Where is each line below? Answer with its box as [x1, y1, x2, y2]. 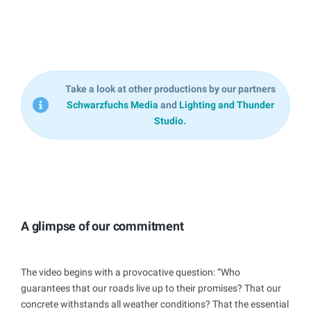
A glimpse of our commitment [21, 218, 184, 233]
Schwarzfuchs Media [66, 99, 158, 110]
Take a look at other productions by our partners [65, 83, 276, 94]
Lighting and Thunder [178, 99, 274, 110]
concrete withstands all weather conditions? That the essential [21, 298, 289, 310]
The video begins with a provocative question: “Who [21, 266, 240, 278]
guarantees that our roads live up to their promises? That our [21, 282, 281, 294]
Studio [154, 115, 183, 126]
